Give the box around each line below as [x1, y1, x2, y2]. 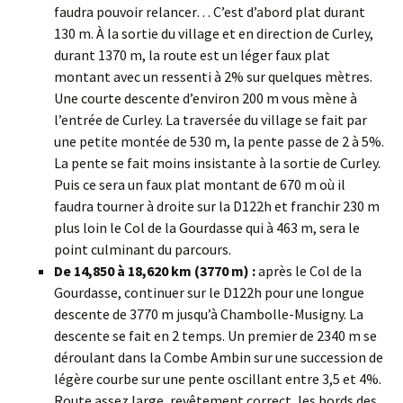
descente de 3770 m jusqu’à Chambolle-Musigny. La [54, 305, 363, 324]
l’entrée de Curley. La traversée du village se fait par [54, 111, 367, 130]
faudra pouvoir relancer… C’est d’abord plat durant [54, 3, 365, 22]
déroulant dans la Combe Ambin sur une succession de [54, 348, 383, 367]
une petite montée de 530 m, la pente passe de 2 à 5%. [54, 132, 384, 151]
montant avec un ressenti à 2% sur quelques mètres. [54, 67, 372, 86]
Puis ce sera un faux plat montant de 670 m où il [54, 175, 345, 194]
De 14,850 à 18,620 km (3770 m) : [54, 262, 255, 281]
